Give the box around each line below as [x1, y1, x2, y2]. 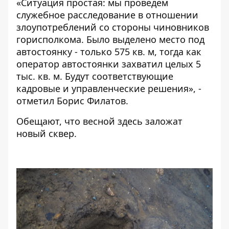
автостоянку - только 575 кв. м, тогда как [16, 45, 201, 58]
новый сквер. [16, 127, 77, 140]
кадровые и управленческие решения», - [16, 82, 201, 95]
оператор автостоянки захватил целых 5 [16, 57, 201, 70]
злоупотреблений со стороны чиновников [16, 20, 209, 33]
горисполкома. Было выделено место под [16, 33, 204, 45]
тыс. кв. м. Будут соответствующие [16, 70, 173, 82]
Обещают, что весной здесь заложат [16, 114, 182, 127]
